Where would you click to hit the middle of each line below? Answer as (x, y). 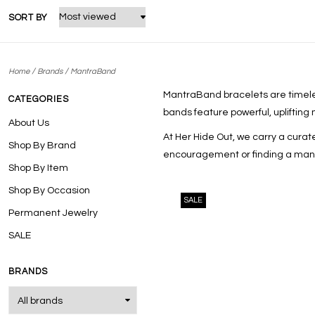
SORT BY (28, 18)
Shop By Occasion (49, 190)
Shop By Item (38, 168)
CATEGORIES (39, 99)
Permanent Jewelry (53, 213)
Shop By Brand (42, 145)
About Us (29, 123)
